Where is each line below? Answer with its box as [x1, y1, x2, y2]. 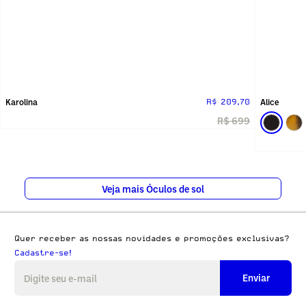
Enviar [242, 272, 270, 284]
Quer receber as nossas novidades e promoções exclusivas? [14, 233, 290, 243]
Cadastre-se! [14, 247, 72, 258]
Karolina [5, 96, 38, 108]
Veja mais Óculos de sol [102, 182, 204, 195]
